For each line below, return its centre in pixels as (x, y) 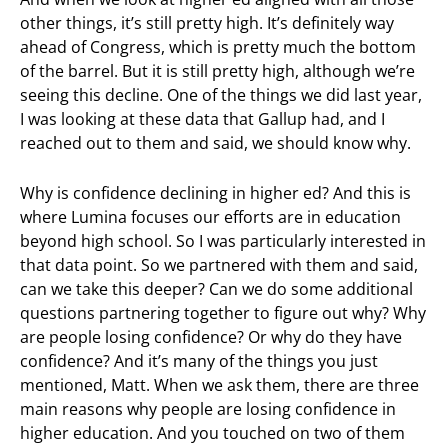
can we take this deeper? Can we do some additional (216, 289)
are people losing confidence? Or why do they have (211, 337)
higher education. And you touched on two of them (212, 433)
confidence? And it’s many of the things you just (199, 361)
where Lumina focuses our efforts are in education (210, 217)
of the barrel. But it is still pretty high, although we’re (217, 70)
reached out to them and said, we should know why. (215, 142)
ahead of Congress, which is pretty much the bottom (218, 46)
